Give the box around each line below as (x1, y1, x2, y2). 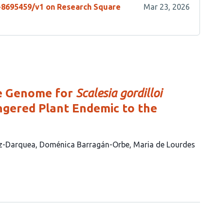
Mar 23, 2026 (143, 2, 190, 11)
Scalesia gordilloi (76, 87, 162, 100)
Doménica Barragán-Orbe (39, 140, 129, 149)
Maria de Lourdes (133, 140, 195, 149)
